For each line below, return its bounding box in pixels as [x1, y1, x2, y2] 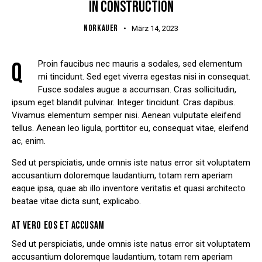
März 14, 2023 [131, 24, 178, 33]
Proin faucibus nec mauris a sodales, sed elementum [38, 58, 242, 70]
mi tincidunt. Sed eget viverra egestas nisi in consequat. [38, 71, 250, 82]
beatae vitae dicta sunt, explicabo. [12, 196, 141, 207]
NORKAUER [84, 23, 119, 35]
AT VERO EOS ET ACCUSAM [12, 219, 105, 232]
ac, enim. [12, 136, 46, 147]
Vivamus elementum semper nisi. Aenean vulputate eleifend [12, 110, 241, 121]
